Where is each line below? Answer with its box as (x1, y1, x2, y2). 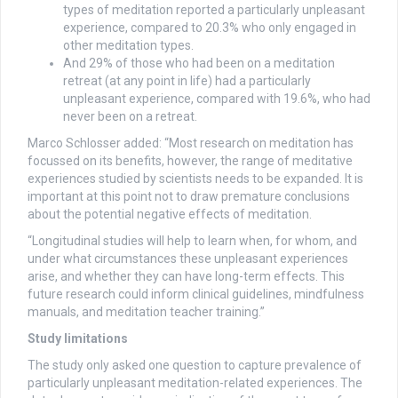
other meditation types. (63, 38, 194, 53)
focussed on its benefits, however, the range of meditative (28, 154, 353, 169)
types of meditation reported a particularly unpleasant (63, 3, 365, 18)
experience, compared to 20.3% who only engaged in (63, 20, 356, 36)
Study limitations (28, 331, 128, 346)
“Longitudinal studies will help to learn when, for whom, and (28, 234, 357, 249)
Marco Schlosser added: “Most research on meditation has (28, 136, 354, 151)
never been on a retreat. (63, 109, 197, 124)
